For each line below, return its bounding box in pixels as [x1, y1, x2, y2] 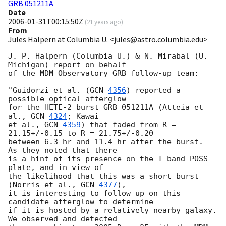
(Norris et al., [8, 180, 81, 190]
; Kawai [67, 111, 99, 121]
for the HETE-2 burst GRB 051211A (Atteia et [8, 103, 203, 112]
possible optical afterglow [8, 94, 131, 104]
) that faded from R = [81, 120, 176, 130]
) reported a [126, 86, 181, 95]
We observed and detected [8, 214, 117, 224]
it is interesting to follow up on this [8, 189, 181, 198]
